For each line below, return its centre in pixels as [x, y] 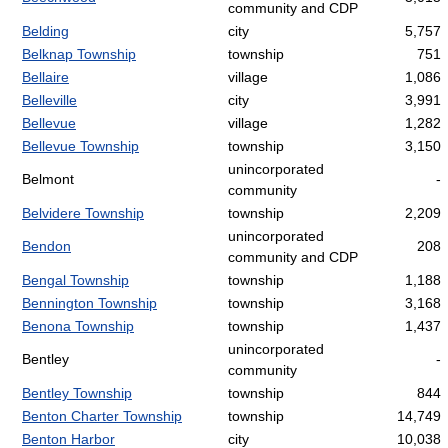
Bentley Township [77, 393]
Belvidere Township [83, 213]
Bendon [46, 246]
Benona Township [78, 326]
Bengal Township [75, 280]
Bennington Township [89, 303]
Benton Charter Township [102, 416]
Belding [45, 31]
